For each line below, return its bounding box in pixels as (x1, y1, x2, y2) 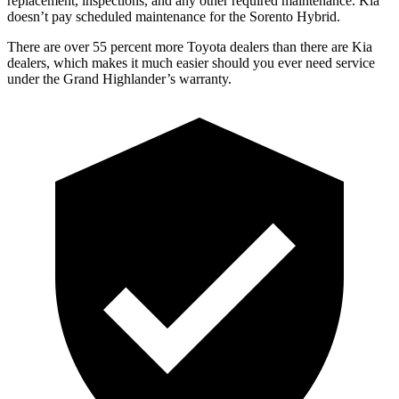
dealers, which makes (7, 54, 127, 70)
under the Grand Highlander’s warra (7, 70, 211, 86)
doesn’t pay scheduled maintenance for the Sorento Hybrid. (7, 8, 340, 24)
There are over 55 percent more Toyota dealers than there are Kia (7, 38, 372, 54)
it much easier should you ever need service (127, 54, 375, 70)
